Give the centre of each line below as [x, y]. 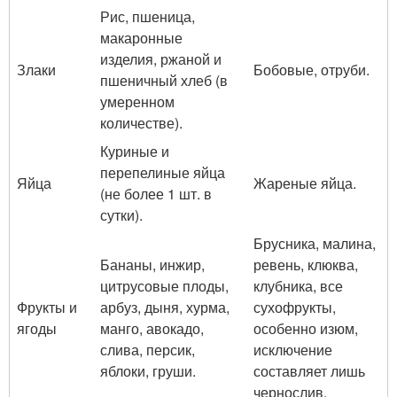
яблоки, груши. [148, 371]
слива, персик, [148, 350]
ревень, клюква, [306, 265]
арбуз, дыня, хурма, [165, 307]
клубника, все [298, 286]
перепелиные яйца [163, 172]
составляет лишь [309, 371]
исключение [293, 350]
